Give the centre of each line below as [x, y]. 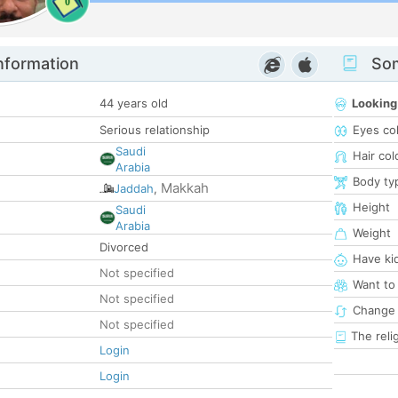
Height [371, 207]
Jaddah [134, 189]
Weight [372, 233]
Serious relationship [155, 130]
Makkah [185, 188]
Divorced [124, 247]
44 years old [134, 103]
